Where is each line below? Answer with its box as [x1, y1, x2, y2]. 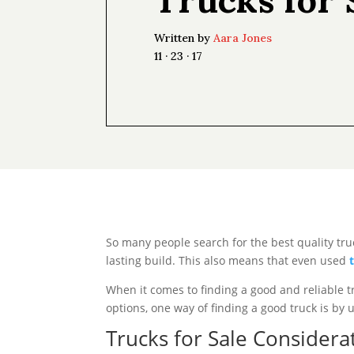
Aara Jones [213, 31, 273, 46]
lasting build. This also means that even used [106, 252, 350, 268]
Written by [154, 31, 214, 46]
